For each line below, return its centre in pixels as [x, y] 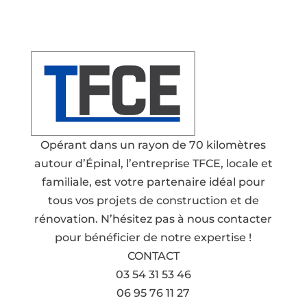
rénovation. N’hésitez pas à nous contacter [153, 219]
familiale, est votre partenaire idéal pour [153, 182]
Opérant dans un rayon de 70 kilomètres [153, 145]
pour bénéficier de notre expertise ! [153, 238]
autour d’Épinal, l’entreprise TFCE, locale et [153, 164]
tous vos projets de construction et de [153, 201]
